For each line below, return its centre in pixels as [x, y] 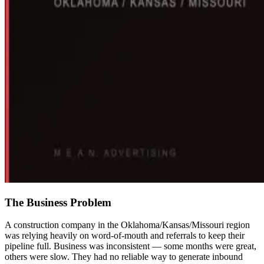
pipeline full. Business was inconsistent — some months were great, [131, 246]
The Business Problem [58, 202]
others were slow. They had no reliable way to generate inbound [124, 257]
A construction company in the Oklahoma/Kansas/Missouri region [127, 225]
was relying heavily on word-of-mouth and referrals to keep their [125, 236]
